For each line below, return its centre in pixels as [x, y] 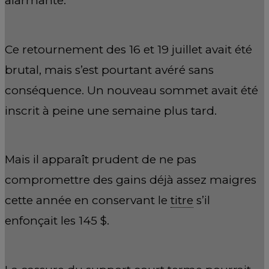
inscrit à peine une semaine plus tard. [111, 110]
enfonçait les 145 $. [57, 221]
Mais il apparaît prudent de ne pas [101, 160]
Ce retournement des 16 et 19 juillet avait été [128, 49]
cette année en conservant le [88, 201]
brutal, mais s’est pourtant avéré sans [109, 70]
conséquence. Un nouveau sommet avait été [131, 90]
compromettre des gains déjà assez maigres [131, 180]
